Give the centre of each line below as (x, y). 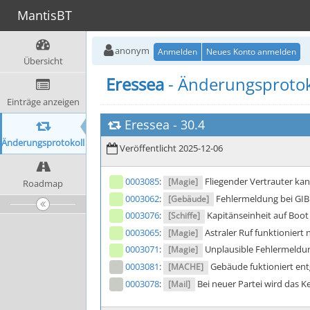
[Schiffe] (184, 216)
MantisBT (45, 15)
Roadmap (43, 183)
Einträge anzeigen (43, 102)
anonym (132, 51)
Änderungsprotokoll (43, 143)
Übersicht (43, 61)
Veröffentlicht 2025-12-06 (170, 148)
